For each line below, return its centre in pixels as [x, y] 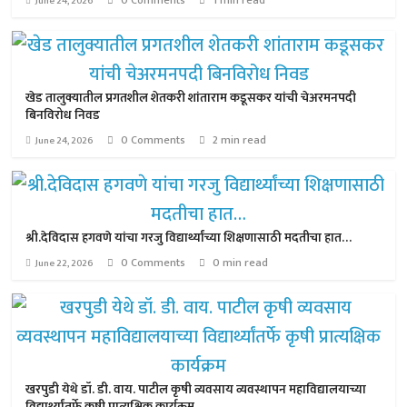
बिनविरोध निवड [63, 115]
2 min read [240, 140]
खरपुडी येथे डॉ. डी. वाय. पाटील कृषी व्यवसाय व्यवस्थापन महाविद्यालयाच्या [196, 389]
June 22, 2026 [65, 263]
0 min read [241, 263]
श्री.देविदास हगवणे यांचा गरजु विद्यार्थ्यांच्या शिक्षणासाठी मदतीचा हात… [189, 238]
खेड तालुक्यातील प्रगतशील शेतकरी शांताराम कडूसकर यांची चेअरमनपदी [191, 98]
